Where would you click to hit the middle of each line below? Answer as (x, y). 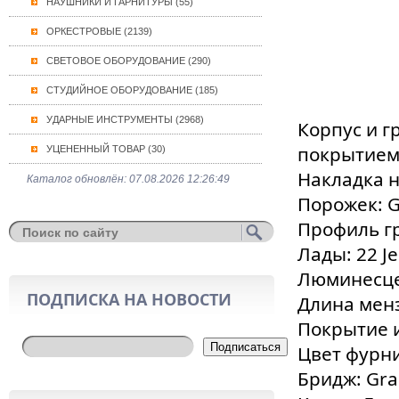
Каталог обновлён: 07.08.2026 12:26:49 (128, 179)
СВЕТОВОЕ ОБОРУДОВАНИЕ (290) (128, 61)
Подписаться (245, 347)
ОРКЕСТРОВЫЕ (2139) (99, 31)
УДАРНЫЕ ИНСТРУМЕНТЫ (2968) (125, 119)
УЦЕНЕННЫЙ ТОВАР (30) (106, 149)
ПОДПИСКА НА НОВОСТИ (129, 299)
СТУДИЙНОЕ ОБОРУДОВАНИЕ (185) (132, 90)
